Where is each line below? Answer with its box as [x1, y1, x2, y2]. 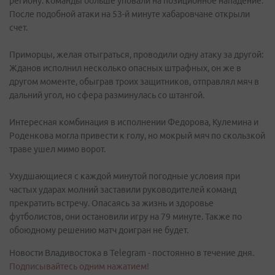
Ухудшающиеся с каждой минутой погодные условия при [9, 171, 240, 181]
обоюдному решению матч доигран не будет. [9, 225, 188, 235]
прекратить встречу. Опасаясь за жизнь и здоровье [9, 198, 214, 208]
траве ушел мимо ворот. [9, 144, 106, 154]
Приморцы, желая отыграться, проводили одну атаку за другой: [9, 50, 263, 60]
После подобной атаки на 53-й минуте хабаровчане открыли [9, 9, 250, 19]
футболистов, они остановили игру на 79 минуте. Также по [9, 212, 242, 222]
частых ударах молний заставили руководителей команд [9, 185, 236, 195]
